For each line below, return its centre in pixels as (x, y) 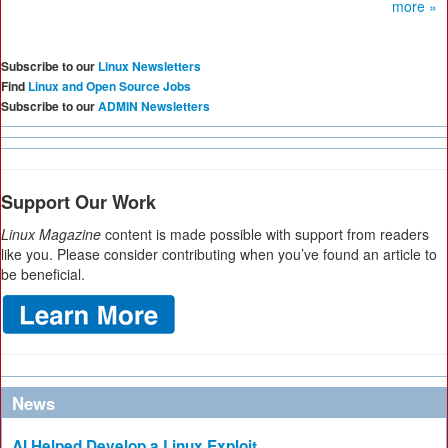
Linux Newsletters (149, 66)
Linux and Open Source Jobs (109, 86)
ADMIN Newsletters (154, 106)
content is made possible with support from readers (265, 234)
